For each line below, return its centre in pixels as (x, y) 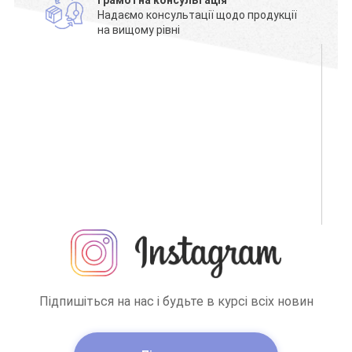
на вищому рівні (139, 29)
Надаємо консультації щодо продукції (198, 15)
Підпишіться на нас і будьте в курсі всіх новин (176, 301)
